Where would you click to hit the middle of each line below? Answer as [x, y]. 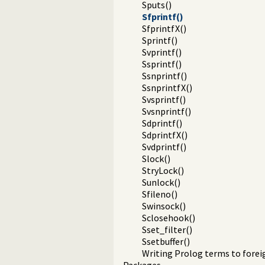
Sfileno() [160, 194]
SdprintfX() [165, 135]
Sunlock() [161, 182]
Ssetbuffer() [166, 242]
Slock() [156, 159]
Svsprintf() [164, 100]
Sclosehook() [169, 218]
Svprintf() [162, 52]
